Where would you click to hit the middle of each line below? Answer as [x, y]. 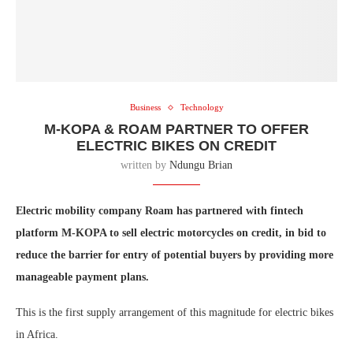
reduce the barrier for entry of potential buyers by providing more [175, 255]
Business [145, 108]
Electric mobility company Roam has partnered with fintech [160, 211]
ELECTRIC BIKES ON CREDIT [176, 146]
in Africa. [37, 335]
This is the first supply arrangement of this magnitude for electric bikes [175, 313]
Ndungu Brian [201, 165]
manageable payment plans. [82, 277]
